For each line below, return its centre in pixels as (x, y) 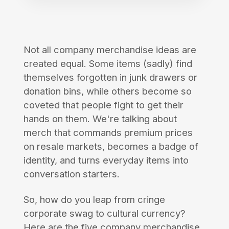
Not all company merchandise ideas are (110, 50)
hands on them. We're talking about (100, 119)
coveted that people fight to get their (103, 105)
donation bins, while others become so (107, 91)
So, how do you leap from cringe (94, 200)
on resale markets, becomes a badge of (111, 146)
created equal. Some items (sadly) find (108, 64)
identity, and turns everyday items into (106, 160)
